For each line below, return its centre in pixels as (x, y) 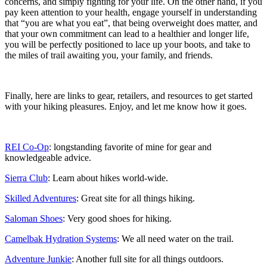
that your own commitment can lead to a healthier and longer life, (127, 33)
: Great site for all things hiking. (136, 198)
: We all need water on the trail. (175, 238)
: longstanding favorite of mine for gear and (130, 147)
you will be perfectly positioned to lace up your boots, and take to (128, 44)
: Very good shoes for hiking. (117, 218)
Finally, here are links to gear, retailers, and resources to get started (129, 95)
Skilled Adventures (41, 198)
